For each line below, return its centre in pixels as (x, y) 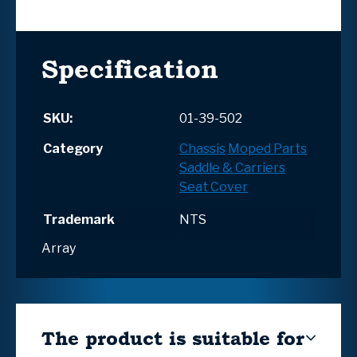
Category (73, 148)
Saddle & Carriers (232, 167)
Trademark (79, 219)
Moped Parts (267, 148)
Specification (130, 69)
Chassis (202, 148)
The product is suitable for (173, 337)
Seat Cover (214, 186)
